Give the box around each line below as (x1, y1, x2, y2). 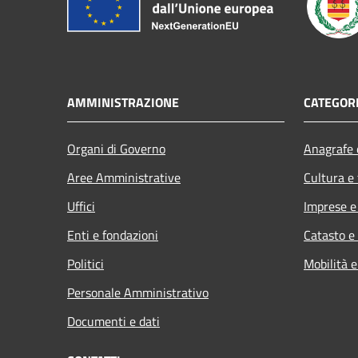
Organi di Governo (67, 138, 165, 158)
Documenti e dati (67, 311, 160, 331)
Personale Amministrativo (67, 282, 209, 302)
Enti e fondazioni (67, 225, 158, 245)
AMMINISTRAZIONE (67, 92, 179, 112)
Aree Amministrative (67, 167, 181, 187)
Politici (67, 253, 104, 273)
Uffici (67, 196, 95, 216)
